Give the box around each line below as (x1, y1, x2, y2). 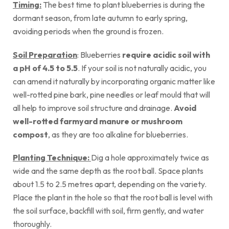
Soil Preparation (13, 49, 77, 60)
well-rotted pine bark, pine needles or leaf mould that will (13, 89, 210, 100)
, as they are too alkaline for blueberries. (48, 129, 188, 140)
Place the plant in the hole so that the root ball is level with (13, 192, 213, 202)
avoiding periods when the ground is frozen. (13, 26, 164, 37)
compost (13, 129, 48, 140)
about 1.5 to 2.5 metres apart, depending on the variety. (13, 178, 207, 189)
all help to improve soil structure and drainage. (13, 102, 174, 113)
